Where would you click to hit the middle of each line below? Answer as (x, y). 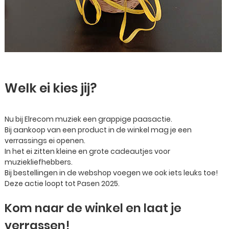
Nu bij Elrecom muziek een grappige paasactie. (88, 119)
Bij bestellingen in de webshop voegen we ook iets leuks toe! (111, 173)
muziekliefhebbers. (39, 162)
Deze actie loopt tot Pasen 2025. (62, 184)
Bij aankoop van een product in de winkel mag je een (98, 130)
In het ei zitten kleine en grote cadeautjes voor (87, 151)
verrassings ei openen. (45, 141)
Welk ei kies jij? (51, 88)
